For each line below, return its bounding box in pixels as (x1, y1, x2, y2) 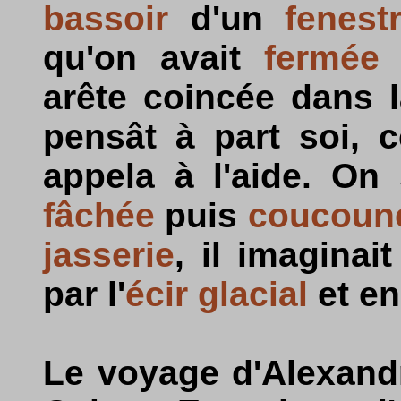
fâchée (43, 196, 155, 235)
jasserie (43, 235, 175, 274)
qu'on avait (43, 38, 264, 77)
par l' (43, 275, 125, 313)
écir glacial (125, 275, 308, 313)
